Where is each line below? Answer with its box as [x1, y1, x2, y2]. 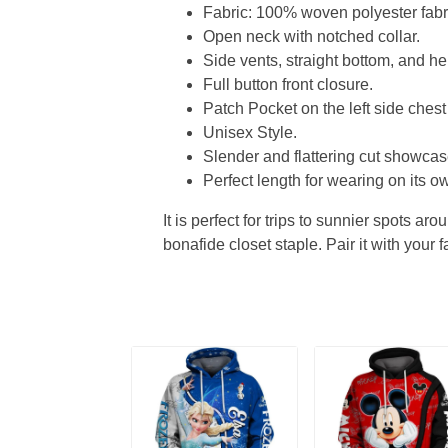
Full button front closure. [203, 76, 373, 94]
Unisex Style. [203, 124, 297, 142]
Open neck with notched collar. [203, 28, 420, 46]
